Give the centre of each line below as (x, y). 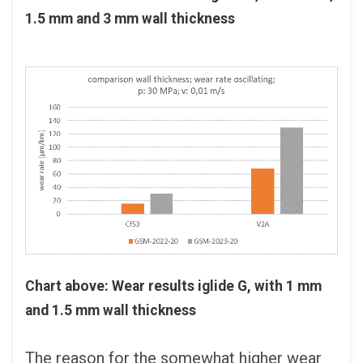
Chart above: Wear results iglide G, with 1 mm (173, 286)
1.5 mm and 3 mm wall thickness (130, 19)
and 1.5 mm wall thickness (111, 311)
